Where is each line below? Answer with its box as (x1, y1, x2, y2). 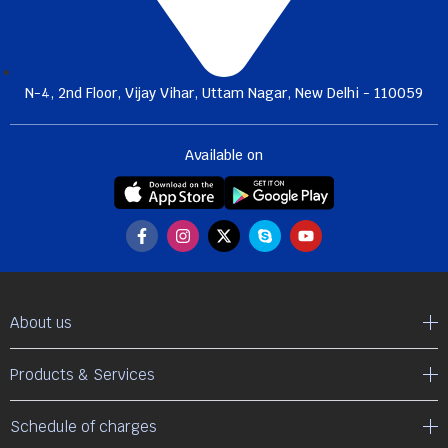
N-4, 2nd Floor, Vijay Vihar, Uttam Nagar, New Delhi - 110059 (25, 84, 423, 103)
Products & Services (10, 364, 155, 384)
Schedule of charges (10, 416, 157, 436)
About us (10, 312, 72, 332)
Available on (185, 146, 263, 165)
